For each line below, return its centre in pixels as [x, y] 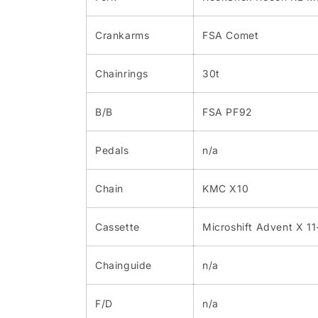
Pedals [112, 150]
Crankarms [122, 35]
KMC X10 [226, 189]
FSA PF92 [227, 112]
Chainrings [122, 74]
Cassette [117, 227]
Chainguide [124, 265]
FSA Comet [231, 35]
